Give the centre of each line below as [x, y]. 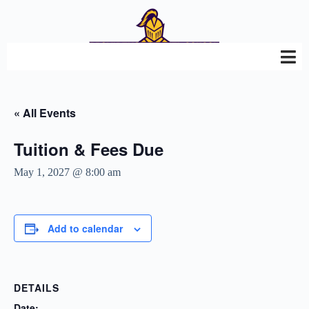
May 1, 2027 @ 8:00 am [67, 172]
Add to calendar [85, 228]
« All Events [45, 113]
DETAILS [37, 288]
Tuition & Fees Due [89, 149]
